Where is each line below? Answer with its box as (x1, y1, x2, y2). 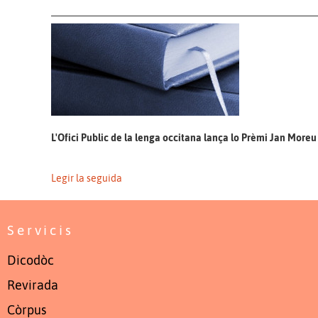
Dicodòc (7, 253, 54, 268)
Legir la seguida (51, 172, 122, 184)
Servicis (7, 221, 74, 238)
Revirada (7, 278, 58, 292)
